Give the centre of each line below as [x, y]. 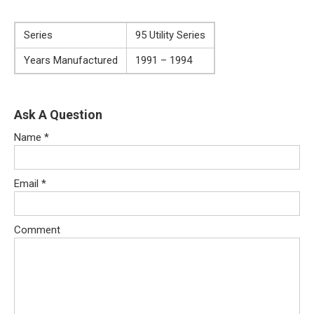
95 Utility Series [170, 35]
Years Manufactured [71, 60]
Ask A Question [58, 114]
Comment [37, 230]
